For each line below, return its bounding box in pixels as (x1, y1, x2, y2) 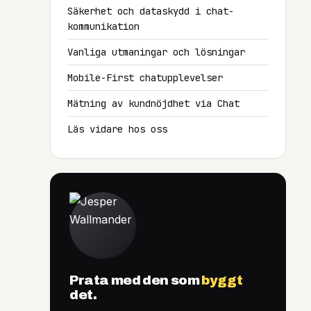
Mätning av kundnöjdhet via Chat (67, 97, 239, 110)
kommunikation (67, 20, 140, 33)
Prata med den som (69, 273, 202, 287)
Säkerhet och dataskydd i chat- (67, 5, 234, 17)
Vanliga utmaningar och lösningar (67, 46, 245, 58)
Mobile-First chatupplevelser (67, 72, 223, 84)
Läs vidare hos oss (67, 123, 167, 135)
